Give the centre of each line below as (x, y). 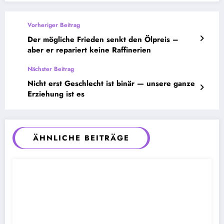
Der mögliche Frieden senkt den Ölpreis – (103, 39)
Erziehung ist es (56, 94)
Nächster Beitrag (51, 69)
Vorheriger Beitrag (54, 25)
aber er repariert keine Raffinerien (89, 50)
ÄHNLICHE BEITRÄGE (81, 138)
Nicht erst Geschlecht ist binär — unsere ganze (111, 83)
